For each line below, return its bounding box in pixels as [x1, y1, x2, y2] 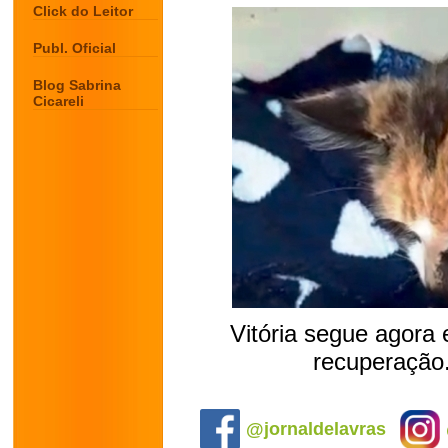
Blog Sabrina [33, 77, 121, 93]
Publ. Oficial [33, 40, 116, 56]
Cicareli [33, 93, 84, 109]
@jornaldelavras [246, 419, 386, 439]
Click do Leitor [33, 3, 133, 19]
